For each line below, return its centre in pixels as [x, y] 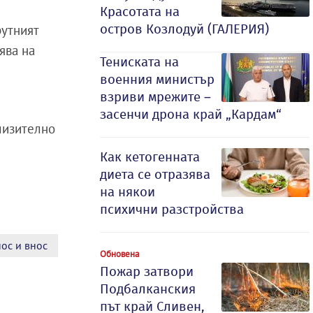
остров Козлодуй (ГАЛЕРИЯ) [184, 29]
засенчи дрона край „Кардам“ [191, 114]
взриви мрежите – [155, 97]
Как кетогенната [150, 157]
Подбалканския [148, 289]
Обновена [119, 254]
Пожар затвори [147, 271]
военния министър [157, 79]
